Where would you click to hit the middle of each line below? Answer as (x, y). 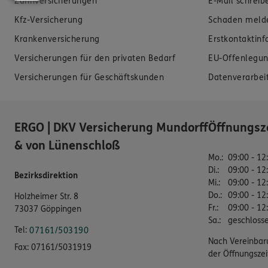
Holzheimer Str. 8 (46, 197)
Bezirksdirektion (46, 176)
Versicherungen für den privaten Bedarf (95, 59)
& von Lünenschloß (67, 146)
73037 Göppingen (48, 209)
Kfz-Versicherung (48, 20)
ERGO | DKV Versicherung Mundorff (111, 128)
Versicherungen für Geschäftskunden (89, 78)
